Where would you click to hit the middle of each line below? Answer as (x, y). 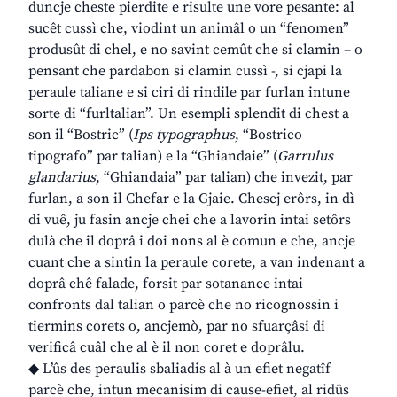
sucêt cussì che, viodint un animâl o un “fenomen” (189, 29)
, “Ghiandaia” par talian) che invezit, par (224, 178)
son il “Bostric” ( (81, 135)
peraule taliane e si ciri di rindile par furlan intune (189, 93)
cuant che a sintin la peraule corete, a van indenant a (197, 263)
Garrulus (305, 156)
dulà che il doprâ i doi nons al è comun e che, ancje (192, 241)
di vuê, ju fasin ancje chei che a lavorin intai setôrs (190, 220)
